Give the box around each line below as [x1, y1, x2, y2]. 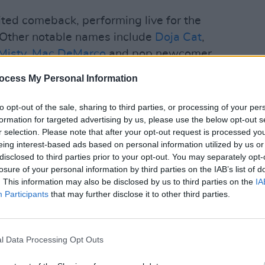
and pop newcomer [106, 48, 212, 60]
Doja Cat [155, 31, 202, 43]
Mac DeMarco [32, 48, 106, 60]
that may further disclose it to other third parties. [49, 189, 230, 199]
